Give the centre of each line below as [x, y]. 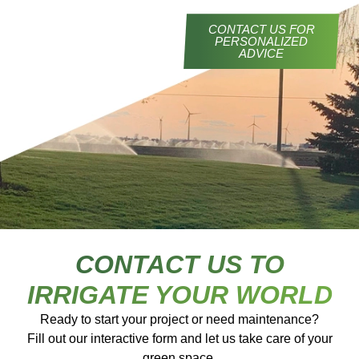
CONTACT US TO [179, 265]
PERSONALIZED [262, 42]
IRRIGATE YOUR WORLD [179, 295]
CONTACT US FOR [261, 30]
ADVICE [262, 54]
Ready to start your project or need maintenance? [179, 320]
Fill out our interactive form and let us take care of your [179, 339]
